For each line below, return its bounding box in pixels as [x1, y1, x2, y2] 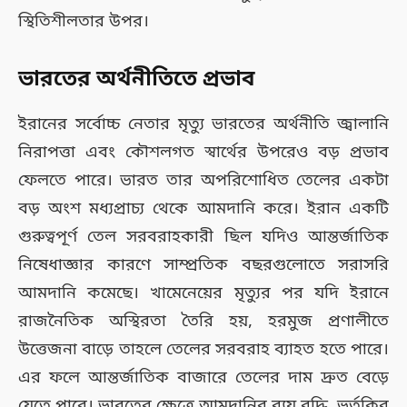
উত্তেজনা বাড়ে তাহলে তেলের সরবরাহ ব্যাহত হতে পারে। [18, 339, 389, 362]
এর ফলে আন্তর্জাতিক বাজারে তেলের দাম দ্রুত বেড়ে [18, 367, 389, 390]
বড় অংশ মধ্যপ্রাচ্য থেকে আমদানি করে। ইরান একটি [18, 198, 389, 221]
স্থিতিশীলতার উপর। [18, 10, 149, 33]
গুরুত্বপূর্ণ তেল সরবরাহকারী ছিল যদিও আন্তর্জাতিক [18, 226, 389, 249]
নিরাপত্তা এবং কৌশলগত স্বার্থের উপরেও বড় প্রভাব [18, 142, 389, 164]
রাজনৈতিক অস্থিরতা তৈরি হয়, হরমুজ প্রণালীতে [18, 311, 389, 333]
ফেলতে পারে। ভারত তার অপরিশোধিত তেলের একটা [18, 170, 389, 193]
